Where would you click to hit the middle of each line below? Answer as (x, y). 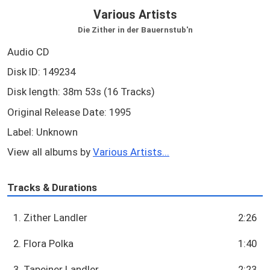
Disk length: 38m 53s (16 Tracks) (81, 92)
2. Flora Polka (44, 244)
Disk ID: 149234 (41, 72)
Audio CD (28, 52)
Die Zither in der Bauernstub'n (135, 29)
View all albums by (50, 152)
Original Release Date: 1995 (69, 112)
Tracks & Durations (52, 187)
